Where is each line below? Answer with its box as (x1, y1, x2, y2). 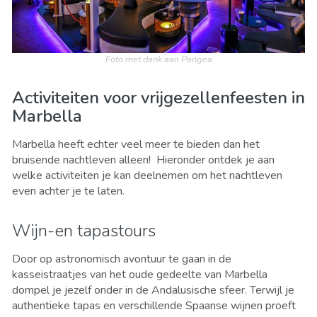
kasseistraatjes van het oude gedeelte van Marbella (12, 267, 267, 283)
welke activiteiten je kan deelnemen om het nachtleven (12, 168, 282, 184)
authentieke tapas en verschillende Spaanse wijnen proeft (12, 298, 296, 314)
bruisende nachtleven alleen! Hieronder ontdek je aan (12, 152, 275, 168)
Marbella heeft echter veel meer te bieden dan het (12, 137, 260, 153)
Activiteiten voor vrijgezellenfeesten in (12, 86, 305, 110)
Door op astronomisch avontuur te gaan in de (12, 251, 231, 267)
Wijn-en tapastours (12, 219, 160, 243)
